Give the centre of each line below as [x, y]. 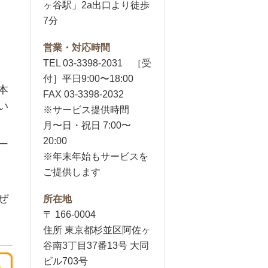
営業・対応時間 [77, 48]
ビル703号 [66, 261]
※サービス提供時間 [91, 110]
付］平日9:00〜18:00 [88, 79]
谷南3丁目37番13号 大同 [96, 246]
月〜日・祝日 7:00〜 [87, 125]
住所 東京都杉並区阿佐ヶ [97, 230]
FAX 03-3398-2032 [83, 94]
